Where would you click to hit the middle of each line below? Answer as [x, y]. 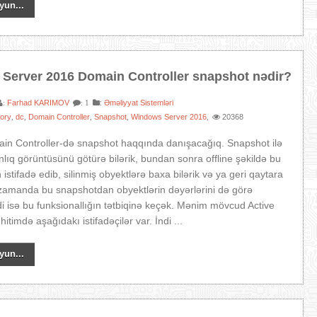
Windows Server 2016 [169, 117]
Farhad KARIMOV [39, 103]
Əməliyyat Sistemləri [139, 103]
